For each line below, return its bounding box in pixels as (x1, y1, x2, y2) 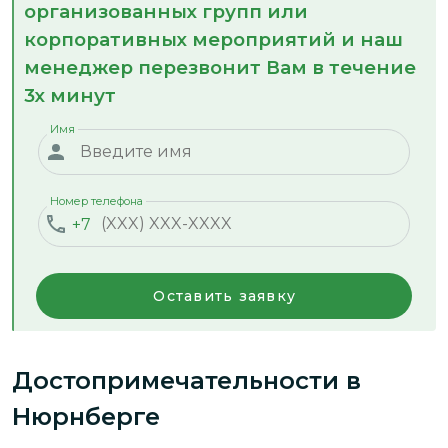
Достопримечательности (12, 365, 346, 395)
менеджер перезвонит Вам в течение (24, 55, 416, 79)
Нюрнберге (12, 401, 160, 431)
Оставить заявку (153, 286, 296, 305)
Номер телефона (50, 193, 143, 208)
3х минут (24, 83, 116, 107)
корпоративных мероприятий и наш (24, 27, 403, 51)
